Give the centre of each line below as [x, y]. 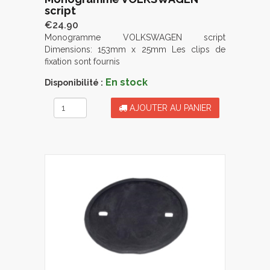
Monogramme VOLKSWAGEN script [135, 38]
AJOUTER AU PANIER [169, 108]
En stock [127, 83]
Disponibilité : [74, 83]
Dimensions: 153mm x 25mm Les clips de [135, 50]
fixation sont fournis [82, 62]
